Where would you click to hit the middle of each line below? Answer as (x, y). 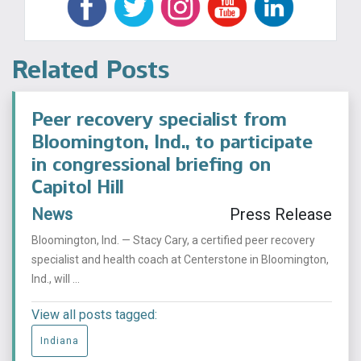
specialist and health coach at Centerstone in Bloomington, (180, 260)
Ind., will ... (56, 279)
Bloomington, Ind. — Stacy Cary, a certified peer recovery (173, 241)
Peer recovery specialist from (159, 119)
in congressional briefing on (151, 164)
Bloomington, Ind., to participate (172, 142)
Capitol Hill (77, 187)
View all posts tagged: (94, 315)
